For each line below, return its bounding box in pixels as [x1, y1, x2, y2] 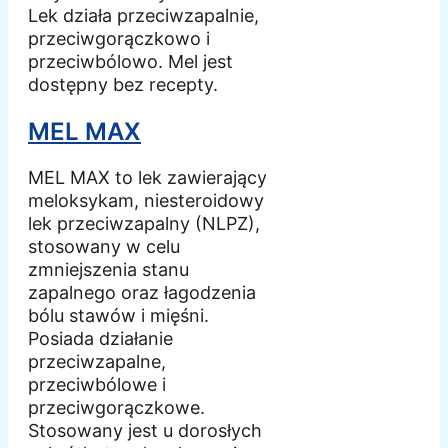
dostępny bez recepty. [28, 73, 218, 95]
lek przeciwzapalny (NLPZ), [28, 213, 260, 235]
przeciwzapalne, [28, 351, 166, 373]
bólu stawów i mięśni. [28, 305, 209, 327]
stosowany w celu [28, 236, 180, 258]
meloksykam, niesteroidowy [28, 190, 264, 212]
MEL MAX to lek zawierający [28, 167, 267, 189]
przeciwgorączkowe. [28, 397, 205, 419]
